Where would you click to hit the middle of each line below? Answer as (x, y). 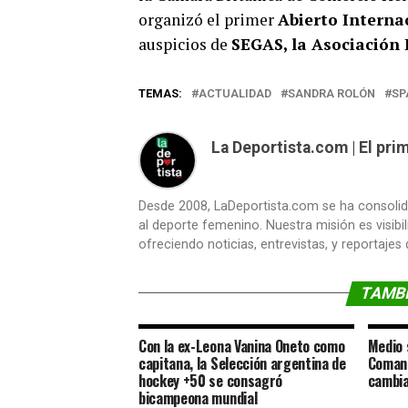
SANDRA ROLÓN (331, 93)
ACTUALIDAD (235, 93)
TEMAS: (160, 93)
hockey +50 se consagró (210, 380)
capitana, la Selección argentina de (242, 363)
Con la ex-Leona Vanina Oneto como (242, 346)
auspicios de (185, 44)
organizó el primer (208, 19)
